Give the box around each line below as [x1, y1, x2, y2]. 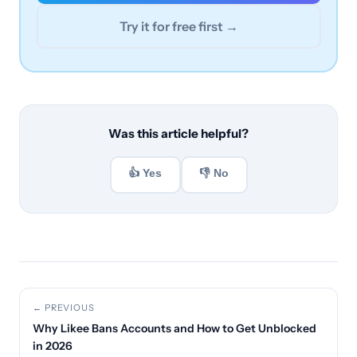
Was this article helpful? [108, 125, 249, 141]
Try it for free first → [119, 18, 238, 34]
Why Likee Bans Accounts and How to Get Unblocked [33, 320, 316, 335]
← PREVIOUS [33, 301, 95, 313]
